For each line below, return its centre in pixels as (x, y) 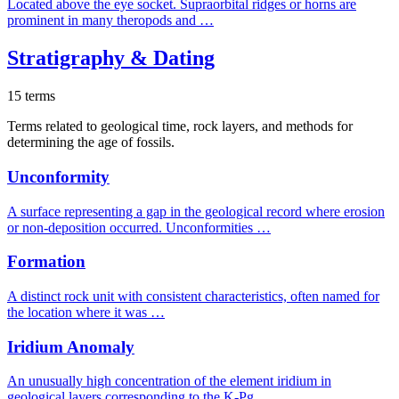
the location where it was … (86, 312)
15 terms (31, 96)
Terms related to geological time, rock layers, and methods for (180, 126)
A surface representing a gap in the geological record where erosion (196, 211)
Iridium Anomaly (71, 346)
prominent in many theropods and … (110, 20)
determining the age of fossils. (91, 142)
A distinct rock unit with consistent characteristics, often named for (193, 296)
